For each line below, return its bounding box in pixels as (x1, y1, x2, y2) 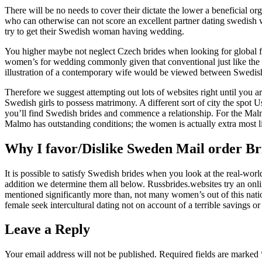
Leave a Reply (5, 222, 90, 237)
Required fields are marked (159, 249, 261, 260)
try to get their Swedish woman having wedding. (5, 26, 184, 36)
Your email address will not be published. (5, 249, 157, 260)
